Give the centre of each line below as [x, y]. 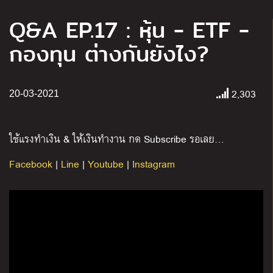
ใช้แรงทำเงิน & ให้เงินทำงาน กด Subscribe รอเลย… [117, 139]
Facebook [31, 164]
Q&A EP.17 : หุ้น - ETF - [129, 31]
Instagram [154, 164]
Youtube [106, 164]
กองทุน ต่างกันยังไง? [109, 55]
